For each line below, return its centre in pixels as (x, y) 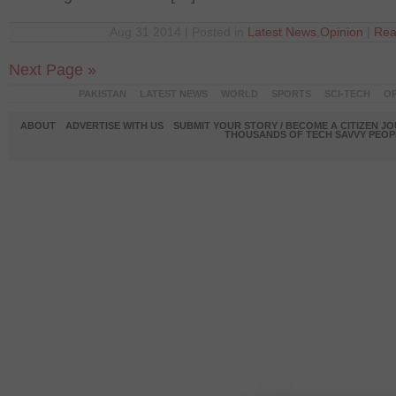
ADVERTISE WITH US (114, 126)
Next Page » (53, 70)
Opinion (342, 32)
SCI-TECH (347, 94)
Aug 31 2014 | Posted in (179, 32)
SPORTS (291, 94)
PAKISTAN (102, 94)
